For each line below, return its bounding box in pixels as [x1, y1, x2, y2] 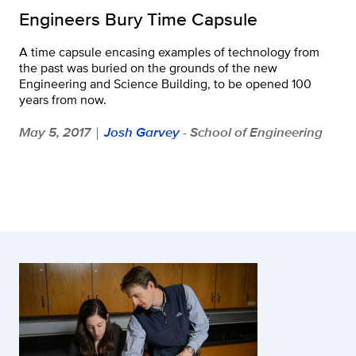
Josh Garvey [104, 122, 180, 141]
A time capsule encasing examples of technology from [19, 42, 319, 61]
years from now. [19, 90, 106, 109]
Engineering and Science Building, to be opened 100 [19, 74, 311, 93]
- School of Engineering [180, 122, 323, 141]
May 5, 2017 [19, 122, 91, 141]
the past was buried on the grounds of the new [19, 58, 277, 77]
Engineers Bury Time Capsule [19, 5, 257, 32]
